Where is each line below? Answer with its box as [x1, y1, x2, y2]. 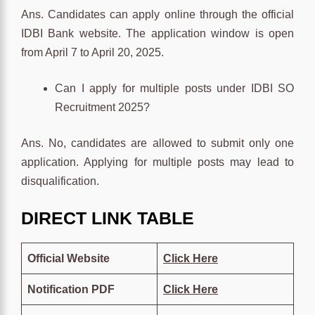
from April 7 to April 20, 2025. [21, 46, 164, 58]
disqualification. [21, 174, 99, 187]
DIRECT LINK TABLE [21, 207, 199, 228]
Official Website [27, 252, 110, 264]
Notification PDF [27, 283, 115, 295]
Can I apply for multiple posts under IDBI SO [55, 82, 294, 94]
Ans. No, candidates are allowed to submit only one [21, 136, 294, 149]
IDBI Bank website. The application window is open [21, 27, 294, 39]
